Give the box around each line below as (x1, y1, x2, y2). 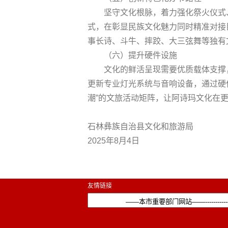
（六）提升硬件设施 (104, 50, 177, 60)
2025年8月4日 (88, 136, 139, 145)
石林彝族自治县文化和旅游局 (88, 122, 193, 131)
